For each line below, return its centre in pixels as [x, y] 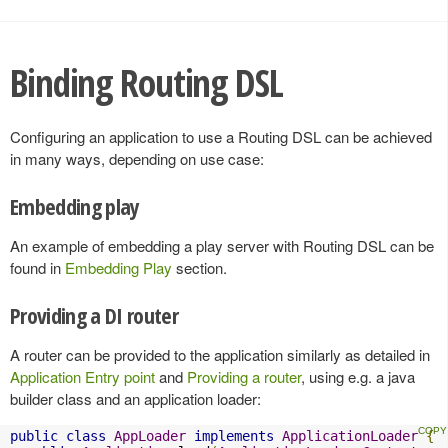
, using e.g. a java [358, 376]
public [34, 435]
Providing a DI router [94, 314]
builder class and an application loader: [135, 398]
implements [234, 435]
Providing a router [244, 376]
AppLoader [150, 435]
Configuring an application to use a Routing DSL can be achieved [221, 136]
